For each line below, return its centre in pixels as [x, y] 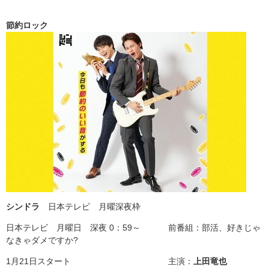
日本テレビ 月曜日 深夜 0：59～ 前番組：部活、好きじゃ [133, 228]
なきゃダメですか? [42, 240]
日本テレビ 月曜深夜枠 [90, 207]
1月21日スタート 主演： [100, 261]
